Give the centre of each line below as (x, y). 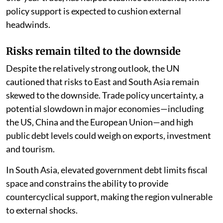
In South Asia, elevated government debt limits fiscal (107, 169)
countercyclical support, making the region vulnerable (109, 196)
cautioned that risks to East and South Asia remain (103, 81)
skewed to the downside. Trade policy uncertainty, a (105, 95)
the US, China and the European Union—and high (100, 122)
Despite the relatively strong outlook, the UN (93, 68)
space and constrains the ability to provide (87, 183)
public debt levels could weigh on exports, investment (109, 135)
